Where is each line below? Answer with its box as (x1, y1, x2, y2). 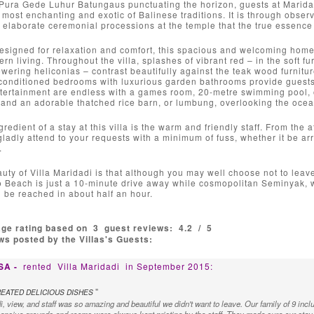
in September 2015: (125, 260, 213, 272)
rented (20, 260, 57, 272)
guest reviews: (101, 221, 179, 234)
